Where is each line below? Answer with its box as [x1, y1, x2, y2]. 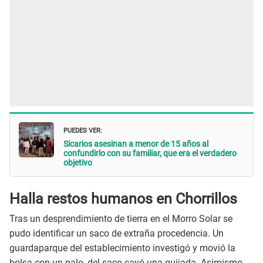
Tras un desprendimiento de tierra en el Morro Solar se [9, 213, 232, 225]
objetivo [63, 158, 92, 168]
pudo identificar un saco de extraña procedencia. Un [9, 228, 224, 240]
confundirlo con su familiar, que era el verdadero [63, 149, 237, 159]
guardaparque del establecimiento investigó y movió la [9, 242, 235, 254]
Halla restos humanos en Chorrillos [9, 190, 237, 207]
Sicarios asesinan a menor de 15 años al [63, 139, 208, 149]
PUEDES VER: [63, 124, 102, 136]
